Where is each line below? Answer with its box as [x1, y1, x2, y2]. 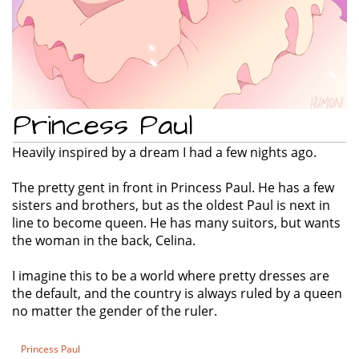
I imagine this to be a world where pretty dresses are [12, 266, 329, 284]
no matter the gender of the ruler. [12, 301, 217, 320]
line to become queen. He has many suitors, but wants [12, 213, 341, 232]
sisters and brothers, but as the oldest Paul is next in [12, 196, 330, 214]
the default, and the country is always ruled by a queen [12, 284, 342, 302]
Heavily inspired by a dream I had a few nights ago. [12, 143, 317, 161]
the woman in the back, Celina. [12, 231, 196, 249]
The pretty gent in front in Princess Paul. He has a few [12, 178, 334, 196]
